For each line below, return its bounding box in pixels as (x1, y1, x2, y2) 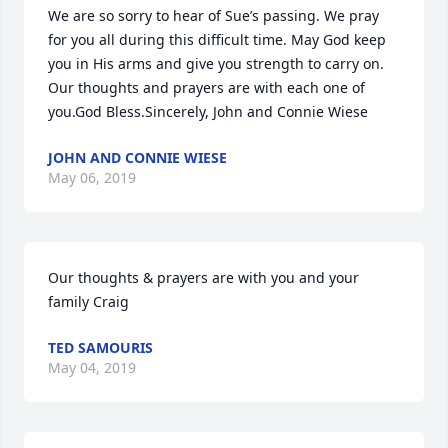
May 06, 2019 (48, 168, 136, 188)
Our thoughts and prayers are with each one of (48, 78, 365, 98)
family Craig (48, 292, 129, 312)
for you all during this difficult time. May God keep (48, 30, 386, 50)
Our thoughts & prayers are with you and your (48, 268, 359, 288)
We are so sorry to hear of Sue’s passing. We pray (48, 6, 379, 26)
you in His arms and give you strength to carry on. (48, 54, 384, 74)
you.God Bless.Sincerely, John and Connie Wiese (48, 102, 368, 122)
